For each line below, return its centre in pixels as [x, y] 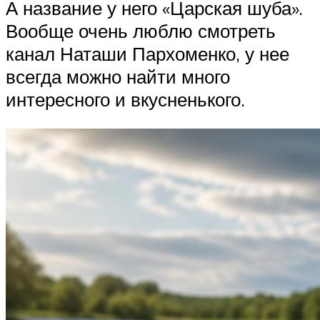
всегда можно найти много [118, 76]
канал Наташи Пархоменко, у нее [147, 53]
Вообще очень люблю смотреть [141, 30]
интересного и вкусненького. [125, 99]
